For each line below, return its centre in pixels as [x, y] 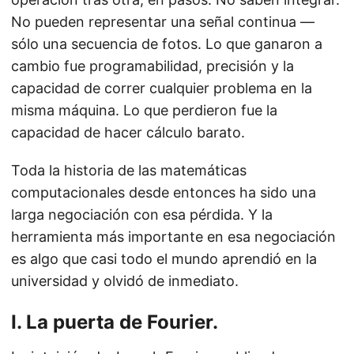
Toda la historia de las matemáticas [129, 171]
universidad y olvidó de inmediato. [125, 281]
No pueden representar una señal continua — [163, 22]
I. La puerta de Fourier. [115, 322]
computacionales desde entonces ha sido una [164, 193]
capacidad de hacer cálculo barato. [128, 133]
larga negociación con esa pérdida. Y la [142, 215]
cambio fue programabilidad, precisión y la [153, 66]
